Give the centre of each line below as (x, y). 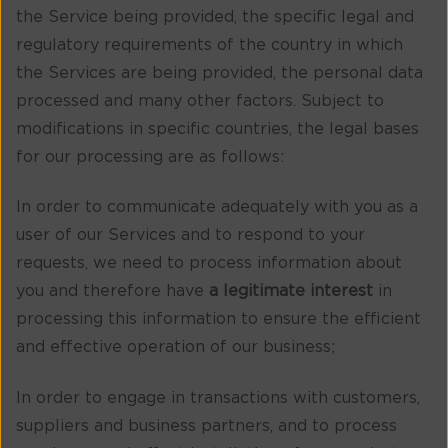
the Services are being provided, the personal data (219, 72)
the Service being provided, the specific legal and (215, 16)
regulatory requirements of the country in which (209, 44)
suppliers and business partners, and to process (206, 425)
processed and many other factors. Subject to (200, 100)
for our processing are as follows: (150, 156)
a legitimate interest (291, 291)
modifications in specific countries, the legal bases (217, 128)
